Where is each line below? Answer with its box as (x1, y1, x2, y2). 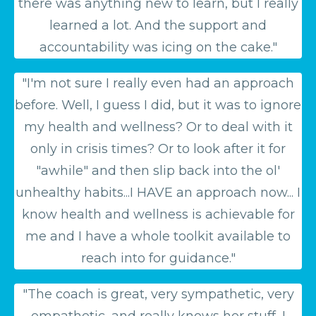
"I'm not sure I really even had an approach (22, 75, 294, 91)
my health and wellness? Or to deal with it (23, 119, 293, 135)
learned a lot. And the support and (49, 17, 267, 33)
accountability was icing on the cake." (39, 39, 277, 55)
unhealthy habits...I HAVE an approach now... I (16, 184, 300, 200)
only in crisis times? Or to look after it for (30, 140, 286, 157)
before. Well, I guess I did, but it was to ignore (15, 97, 301, 113)
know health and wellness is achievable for (21, 206, 295, 222)
